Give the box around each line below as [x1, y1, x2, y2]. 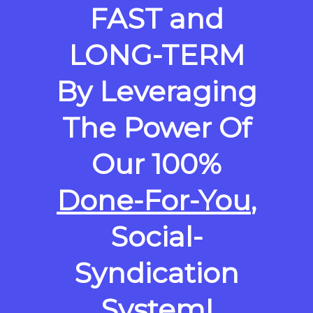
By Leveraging [56, 73, 257, 108]
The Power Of [61, 110, 252, 145]
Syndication [74, 255, 239, 290]
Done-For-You [57, 182, 251, 217]
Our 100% [92, 146, 221, 181]
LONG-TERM [68, 37, 245, 72]
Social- [110, 219, 203, 254]
